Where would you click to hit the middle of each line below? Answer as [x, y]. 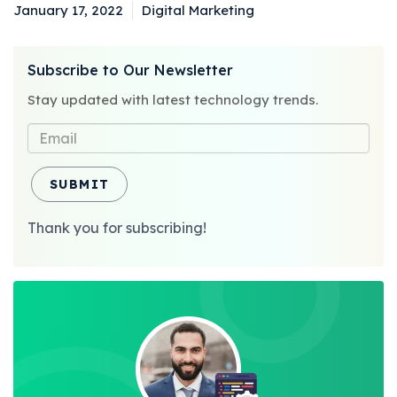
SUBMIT [80, 184]
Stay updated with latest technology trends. [173, 99]
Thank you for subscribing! [117, 227]
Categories [186, 19]
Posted [44, 19]
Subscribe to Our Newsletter [130, 70]
